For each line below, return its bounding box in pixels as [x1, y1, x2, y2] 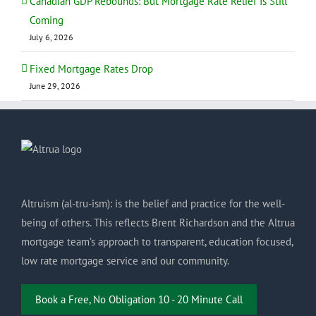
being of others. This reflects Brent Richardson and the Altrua [21, 215, 295, 229]
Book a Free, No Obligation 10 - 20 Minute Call [35, 292, 243, 306]
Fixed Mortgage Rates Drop [30, 61, 153, 75]
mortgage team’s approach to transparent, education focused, [21, 234, 293, 248]
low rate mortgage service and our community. [21, 253, 229, 267]
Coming [30, 13, 63, 27]
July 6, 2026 [30, 31, 73, 42]
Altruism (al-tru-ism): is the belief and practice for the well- [21, 196, 285, 210]
